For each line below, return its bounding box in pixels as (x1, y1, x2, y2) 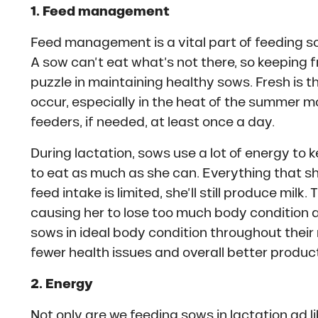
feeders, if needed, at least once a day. (30, 114, 275, 129)
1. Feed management (30, 4, 170, 18)
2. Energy (30, 276, 93, 291)
